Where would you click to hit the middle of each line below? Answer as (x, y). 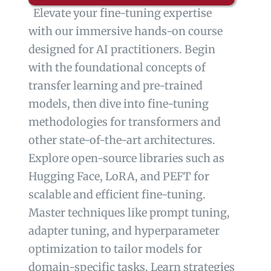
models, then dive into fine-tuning (118, 103)
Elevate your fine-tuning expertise (120, 13)
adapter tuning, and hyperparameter (124, 230)
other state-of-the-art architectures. (122, 140)
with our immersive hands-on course (125, 31)
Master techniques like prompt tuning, (129, 212)
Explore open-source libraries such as (126, 158)
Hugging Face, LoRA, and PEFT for (119, 176)
